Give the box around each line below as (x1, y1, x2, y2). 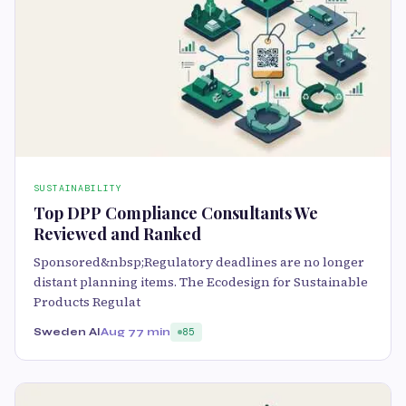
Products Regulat (34, 293, 140, 312)
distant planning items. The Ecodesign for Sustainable (34, 273, 368, 292)
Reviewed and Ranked (34, 223, 201, 246)
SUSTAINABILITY (34, 182, 122, 195)
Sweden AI (34, 325, 101, 339)
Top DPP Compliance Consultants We (34, 202, 318, 225)
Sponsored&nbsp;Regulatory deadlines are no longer (34, 253, 364, 272)
